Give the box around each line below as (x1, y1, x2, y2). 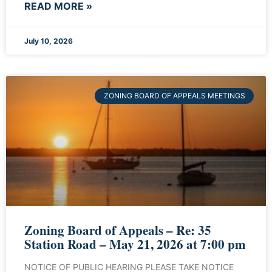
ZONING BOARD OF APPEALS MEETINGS (103, 91, 245, 101)
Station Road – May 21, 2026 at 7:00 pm (24, 234, 246, 253)
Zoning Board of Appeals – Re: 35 (24, 220, 211, 239)
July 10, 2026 (24, 36, 73, 46)
